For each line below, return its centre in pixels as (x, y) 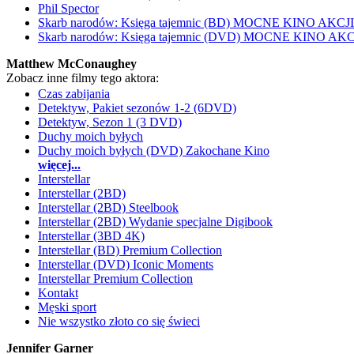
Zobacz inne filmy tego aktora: (83, 78)
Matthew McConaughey (72, 64)
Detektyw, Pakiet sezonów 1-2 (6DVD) (137, 108)
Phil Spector (68, 8)
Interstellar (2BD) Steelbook (108, 207)
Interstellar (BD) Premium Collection (130, 250)
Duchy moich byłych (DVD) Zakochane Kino (154, 151)
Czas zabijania (74, 94)
